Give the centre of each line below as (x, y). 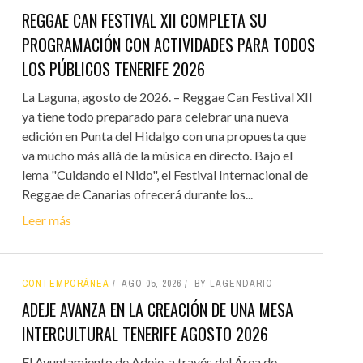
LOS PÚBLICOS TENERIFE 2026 (113, 68)
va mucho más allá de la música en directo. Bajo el (157, 155)
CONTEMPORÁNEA (65, 283)
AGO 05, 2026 (151, 283)
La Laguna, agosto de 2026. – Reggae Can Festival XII (167, 96)
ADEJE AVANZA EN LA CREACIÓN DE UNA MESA (157, 309)
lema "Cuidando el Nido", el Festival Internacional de (164, 174)
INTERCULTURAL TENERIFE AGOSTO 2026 (145, 333)
